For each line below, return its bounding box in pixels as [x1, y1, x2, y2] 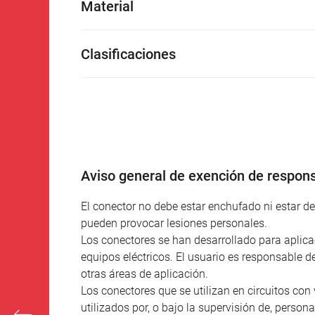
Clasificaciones [81, 45, 176, 63]
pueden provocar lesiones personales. [81, 216, 267, 230]
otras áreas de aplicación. [81, 266, 208, 281]
